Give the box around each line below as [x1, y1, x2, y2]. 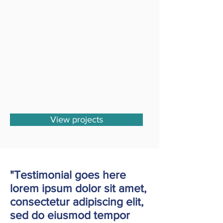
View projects [50, 114, 103, 124]
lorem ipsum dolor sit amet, [10, 182, 146, 194]
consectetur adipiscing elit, [10, 196, 143, 208]
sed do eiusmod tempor [10, 209, 130, 221]
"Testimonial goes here [10, 169, 126, 181]
